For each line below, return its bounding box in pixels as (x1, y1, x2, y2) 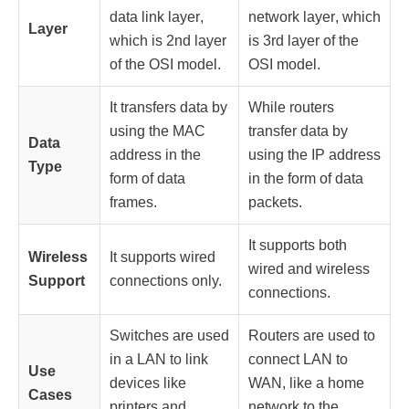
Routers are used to (248, 327, 375, 343)
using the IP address (248, 146, 381, 163)
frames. (110, 194, 157, 210)
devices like (110, 374, 186, 391)
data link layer (110, 8, 200, 25)
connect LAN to (248, 351, 348, 367)
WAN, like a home (248, 374, 364, 391)
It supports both (248, 236, 347, 253)
